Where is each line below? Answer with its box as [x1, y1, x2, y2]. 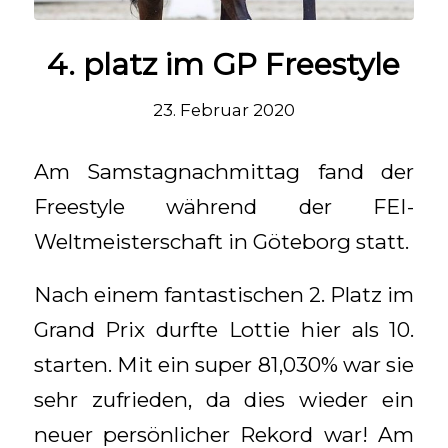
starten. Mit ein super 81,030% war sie [33, 351, 415, 377]
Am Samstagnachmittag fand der [33, 159, 415, 185]
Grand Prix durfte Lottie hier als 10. [33, 316, 415, 342]
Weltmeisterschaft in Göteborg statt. [33, 229, 409, 255]
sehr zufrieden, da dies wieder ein [33, 386, 415, 412]
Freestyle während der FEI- [33, 194, 415, 220]
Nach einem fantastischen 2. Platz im [33, 281, 415, 307]
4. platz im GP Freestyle [47, 46, 401, 84]
